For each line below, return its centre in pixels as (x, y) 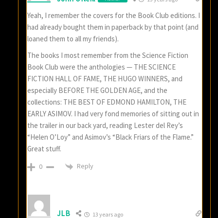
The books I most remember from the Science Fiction (108, 55)
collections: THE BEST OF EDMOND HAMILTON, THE (107, 102)
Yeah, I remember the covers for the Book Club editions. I (114, 16)
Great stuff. (45, 149)
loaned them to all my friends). (73, 39)
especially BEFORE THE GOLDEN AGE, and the (98, 91)
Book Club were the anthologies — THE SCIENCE (102, 67)
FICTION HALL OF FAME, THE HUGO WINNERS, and (105, 79)
